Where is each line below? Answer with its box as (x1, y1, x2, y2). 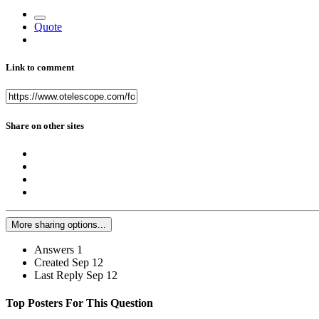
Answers (34, 243, 74, 256)
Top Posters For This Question (6, 297, 153, 310)
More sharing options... (11, 219, 106, 230)
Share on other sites (6, 120, 84, 131)
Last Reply (34, 268, 86, 281)
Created (34, 256, 69, 268)
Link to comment (6, 62, 74, 73)
